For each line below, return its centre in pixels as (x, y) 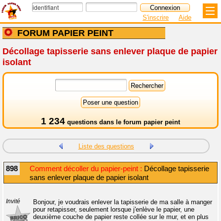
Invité (13, 201)
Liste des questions (106, 146)
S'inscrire (156, 18)
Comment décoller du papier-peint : (86, 169)
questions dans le (94, 122)
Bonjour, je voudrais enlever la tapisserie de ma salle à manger (123, 202)
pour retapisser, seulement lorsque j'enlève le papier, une (114, 209)
